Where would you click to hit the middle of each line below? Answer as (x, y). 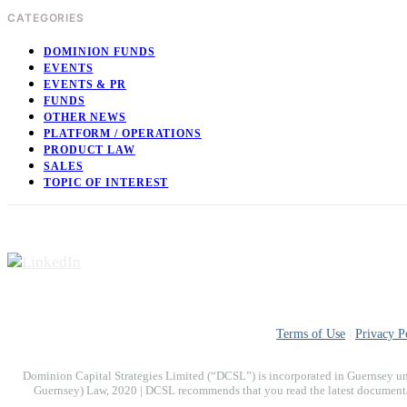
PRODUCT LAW (89, 149)
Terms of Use (311, 333)
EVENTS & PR (85, 84)
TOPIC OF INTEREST (106, 182)
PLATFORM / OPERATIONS (123, 133)
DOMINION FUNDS (99, 51)
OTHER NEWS (85, 117)
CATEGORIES (46, 17)
